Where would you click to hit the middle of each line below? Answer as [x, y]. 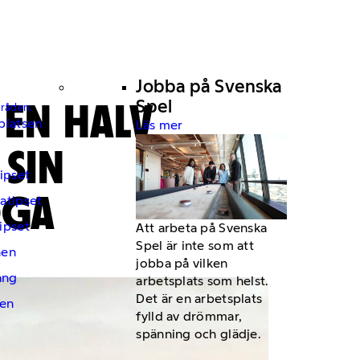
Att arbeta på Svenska [202, 228]
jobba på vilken [182, 264]
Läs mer [160, 125]
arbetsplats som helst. [202, 281]
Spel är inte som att [195, 246]
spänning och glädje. [198, 334]
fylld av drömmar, [189, 317]
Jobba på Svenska [209, 87]
